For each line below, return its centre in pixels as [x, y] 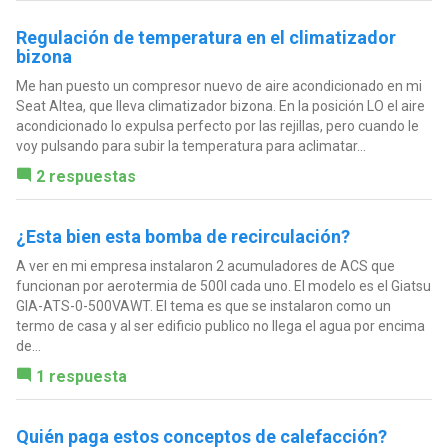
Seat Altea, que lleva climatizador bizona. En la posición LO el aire [220, 106]
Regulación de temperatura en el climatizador [205, 38]
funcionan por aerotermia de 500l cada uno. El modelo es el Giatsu [223, 286]
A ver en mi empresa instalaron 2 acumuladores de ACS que [205, 266]
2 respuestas [85, 177]
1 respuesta [81, 377]
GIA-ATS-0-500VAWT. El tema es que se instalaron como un [203, 306]
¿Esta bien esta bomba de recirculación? [182, 237]
